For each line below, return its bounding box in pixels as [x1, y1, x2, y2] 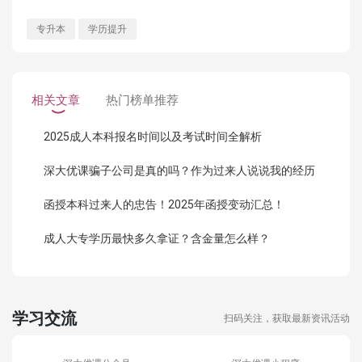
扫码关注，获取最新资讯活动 [224, 312, 350, 324]
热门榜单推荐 [106, 92, 179, 107]
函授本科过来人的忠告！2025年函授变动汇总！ [44, 197, 284, 211]
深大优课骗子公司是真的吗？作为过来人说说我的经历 [44, 163, 315, 177]
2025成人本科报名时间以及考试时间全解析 [44, 129, 262, 143]
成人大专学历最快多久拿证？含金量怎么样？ [44, 231, 270, 245]
